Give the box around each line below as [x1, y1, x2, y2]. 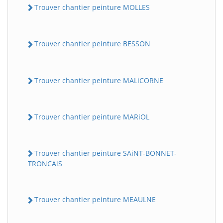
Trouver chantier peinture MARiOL [34, 111, 149, 121]
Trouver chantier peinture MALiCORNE [34, 75, 163, 85]
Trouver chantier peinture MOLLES [34, 2, 150, 12]
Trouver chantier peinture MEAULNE [34, 195, 156, 205]
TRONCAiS [28, 159, 62, 169]
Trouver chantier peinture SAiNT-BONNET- [34, 148, 177, 158]
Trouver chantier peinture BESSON [34, 39, 150, 49]
